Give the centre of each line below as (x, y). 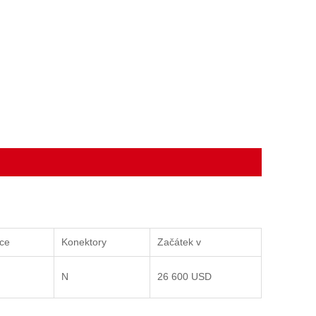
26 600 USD (184, 276)
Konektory (84, 242)
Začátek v (179, 242)
